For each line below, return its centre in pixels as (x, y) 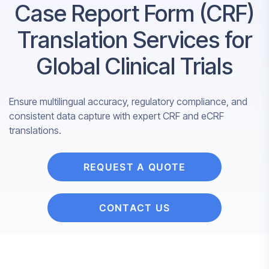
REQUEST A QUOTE (134, 167)
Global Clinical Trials (134, 66)
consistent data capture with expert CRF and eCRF (116, 116)
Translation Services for (134, 40)
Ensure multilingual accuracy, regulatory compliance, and (128, 102)
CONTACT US (134, 208)
